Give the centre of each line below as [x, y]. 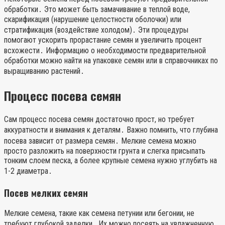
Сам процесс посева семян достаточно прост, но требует [99, 119]
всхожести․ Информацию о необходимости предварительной [105, 51]
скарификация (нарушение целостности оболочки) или [93, 20]
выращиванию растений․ [44, 71]
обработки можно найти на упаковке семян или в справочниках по [111, 61]
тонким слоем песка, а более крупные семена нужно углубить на [110, 160]
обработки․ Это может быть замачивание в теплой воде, [97, 10]
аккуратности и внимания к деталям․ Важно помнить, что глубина [111, 130]
